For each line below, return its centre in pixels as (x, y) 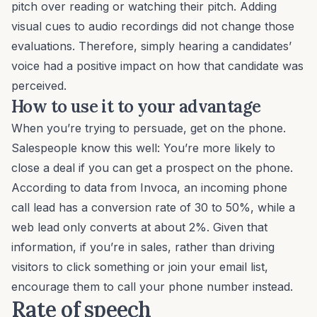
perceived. (39, 86)
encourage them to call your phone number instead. (152, 287)
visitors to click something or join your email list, (140, 267)
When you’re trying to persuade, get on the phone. (149, 128)
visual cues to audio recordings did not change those (153, 27)
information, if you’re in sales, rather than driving (143, 247)
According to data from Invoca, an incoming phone (149, 188)
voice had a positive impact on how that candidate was (157, 66)
